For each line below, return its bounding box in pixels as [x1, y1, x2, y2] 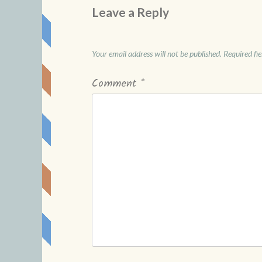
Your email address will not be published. [92, 48, 222, 58]
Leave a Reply [92, 4, 169, 19]
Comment [92, 75, 140, 92]
